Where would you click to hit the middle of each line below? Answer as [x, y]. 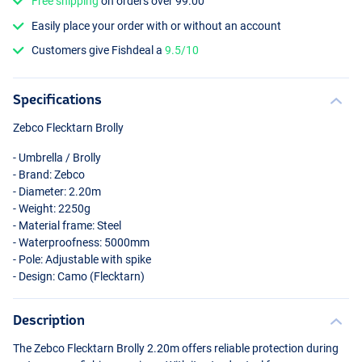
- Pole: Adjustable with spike [82, 259]
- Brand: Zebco [49, 174]
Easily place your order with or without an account [157, 25]
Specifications [57, 99]
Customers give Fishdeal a [99, 50]
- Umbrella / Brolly [57, 157]
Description [49, 319]
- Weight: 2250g [52, 208]
